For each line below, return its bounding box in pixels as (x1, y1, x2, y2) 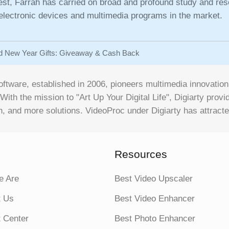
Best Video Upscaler (114, 174, 193, 184)
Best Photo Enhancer (114, 214, 195, 223)
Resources (114, 148, 167, 160)
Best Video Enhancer (114, 194, 195, 203)
